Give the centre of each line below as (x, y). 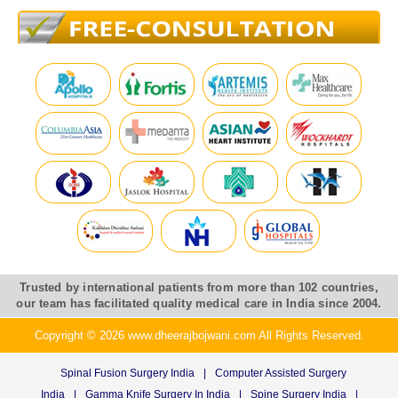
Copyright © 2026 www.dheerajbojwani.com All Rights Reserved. (199, 336)
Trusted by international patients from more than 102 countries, (199, 288)
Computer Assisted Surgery (281, 374)
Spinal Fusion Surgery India (127, 374)
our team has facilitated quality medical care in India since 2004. (199, 304)
